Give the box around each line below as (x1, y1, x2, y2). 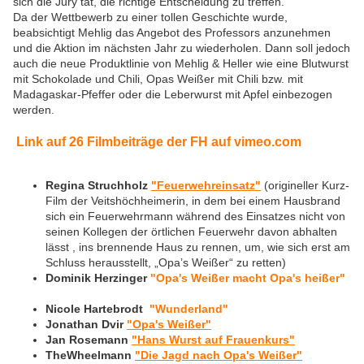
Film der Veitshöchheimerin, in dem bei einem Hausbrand (45, 194, 340, 208)
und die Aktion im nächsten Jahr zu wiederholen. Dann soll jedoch (13, 41, 350, 55)
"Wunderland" (149, 302, 228, 316)
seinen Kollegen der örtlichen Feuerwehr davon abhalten (45, 225, 337, 239)
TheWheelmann (45, 349, 135, 362)
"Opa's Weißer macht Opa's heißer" (150, 271, 345, 285)
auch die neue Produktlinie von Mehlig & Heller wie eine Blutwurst (13, 57, 349, 71)
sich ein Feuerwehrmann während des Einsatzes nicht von (45, 210, 345, 223)
